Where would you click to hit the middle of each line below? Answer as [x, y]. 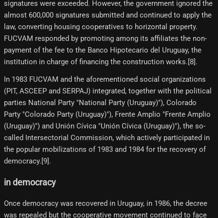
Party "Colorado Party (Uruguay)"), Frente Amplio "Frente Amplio [107, 115]
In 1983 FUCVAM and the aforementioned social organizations [105, 80]
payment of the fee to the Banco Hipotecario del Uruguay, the [103, 50]
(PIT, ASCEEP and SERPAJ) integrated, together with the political [108, 91]
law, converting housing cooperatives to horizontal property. [101, 27]
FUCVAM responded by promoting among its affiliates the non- [105, 39]
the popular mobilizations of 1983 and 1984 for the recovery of [105, 150]
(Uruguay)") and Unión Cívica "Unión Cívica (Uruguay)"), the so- [105, 126]
